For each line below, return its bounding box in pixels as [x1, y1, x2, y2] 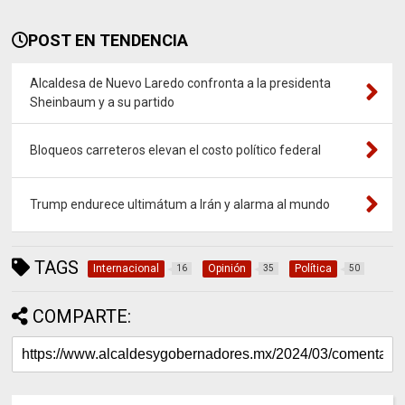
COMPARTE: [33, 305, 132, 327]
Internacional [93, 261, 160, 275]
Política [295, 261, 333, 275]
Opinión [208, 261, 247, 275]
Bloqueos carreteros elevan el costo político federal [30, 142, 322, 157]
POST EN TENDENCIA [28, 30, 189, 50]
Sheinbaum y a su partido [30, 94, 175, 109]
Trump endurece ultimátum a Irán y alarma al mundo [30, 196, 331, 212]
